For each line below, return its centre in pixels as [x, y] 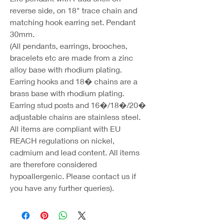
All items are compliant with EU [65, 129]
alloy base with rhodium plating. [66, 69]
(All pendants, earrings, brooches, [69, 46]
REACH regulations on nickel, [62, 140]
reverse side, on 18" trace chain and [74, 10]
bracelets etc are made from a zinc [72, 57]
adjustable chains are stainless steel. [75, 117]
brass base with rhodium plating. [67, 93]
